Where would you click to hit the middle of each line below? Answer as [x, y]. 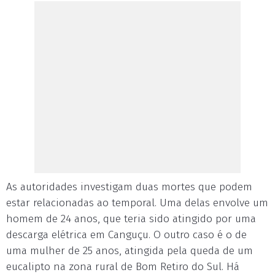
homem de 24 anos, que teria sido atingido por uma [131, 219]
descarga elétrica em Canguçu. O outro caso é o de [126, 235]
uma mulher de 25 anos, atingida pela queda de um [130, 251]
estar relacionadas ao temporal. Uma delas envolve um [137, 203]
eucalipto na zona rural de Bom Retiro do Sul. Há [123, 267]
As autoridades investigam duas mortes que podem [129, 187]
